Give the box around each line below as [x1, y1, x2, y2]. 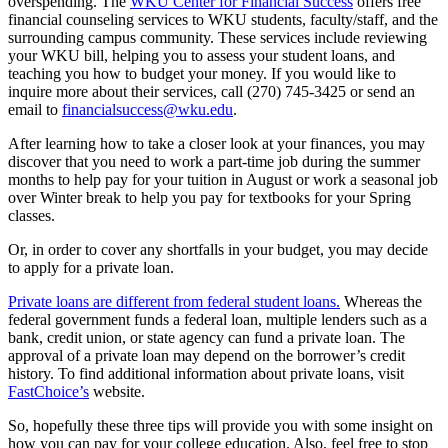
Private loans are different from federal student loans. [8, 292, 340, 310]
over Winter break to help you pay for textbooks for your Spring [8, 188, 411, 206]
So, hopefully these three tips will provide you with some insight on [8, 416, 433, 434]
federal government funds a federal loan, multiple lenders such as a [8, 310, 427, 328]
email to [8, 100, 62, 118]
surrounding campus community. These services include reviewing [8, 28, 427, 46]
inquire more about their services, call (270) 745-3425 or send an [8, 82, 415, 100]
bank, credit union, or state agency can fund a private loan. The [8, 328, 405, 346]
